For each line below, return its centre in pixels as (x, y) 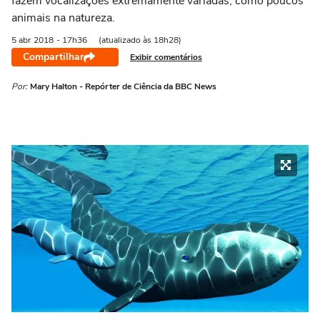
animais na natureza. (63, 18)
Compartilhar (53, 57)
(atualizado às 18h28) (140, 40)
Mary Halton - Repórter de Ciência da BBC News (123, 86)
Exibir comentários (166, 57)
